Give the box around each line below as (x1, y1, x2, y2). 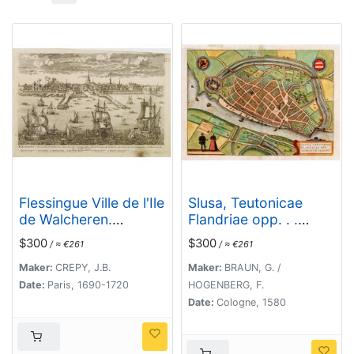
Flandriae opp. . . (188, 211, 298, 228)
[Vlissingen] (19, 228, 94, 245)
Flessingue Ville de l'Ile (19, 194, 164, 212)
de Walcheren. (19, 211, 112, 228)
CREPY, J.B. (55, 262, 111, 274)
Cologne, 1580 (217, 296, 286, 309)
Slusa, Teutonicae (188, 194, 303, 212)
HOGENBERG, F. (188, 279, 264, 292)
